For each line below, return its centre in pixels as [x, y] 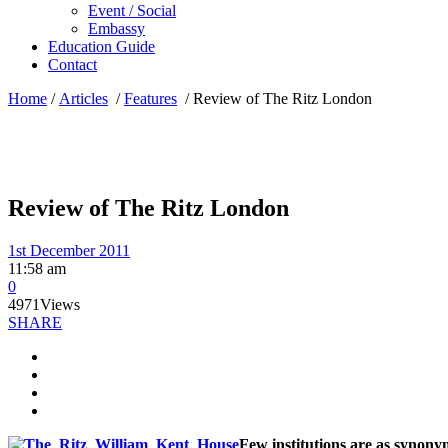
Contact [72, 64]
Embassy [116, 28]
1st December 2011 [69, 250]
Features [150, 98]
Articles [83, 98]
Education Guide [101, 46]
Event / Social [132, 10]
